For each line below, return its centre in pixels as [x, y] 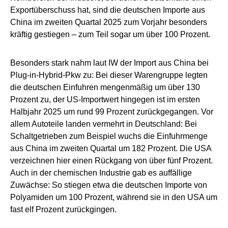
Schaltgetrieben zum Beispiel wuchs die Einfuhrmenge [109, 136]
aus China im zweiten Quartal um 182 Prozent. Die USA [111, 148]
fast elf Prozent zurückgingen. [63, 209]
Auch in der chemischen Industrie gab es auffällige [101, 173]
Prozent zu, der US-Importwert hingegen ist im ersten [105, 99]
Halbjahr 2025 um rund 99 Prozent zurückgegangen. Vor [112, 111]
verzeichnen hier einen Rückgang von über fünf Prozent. [111, 160]
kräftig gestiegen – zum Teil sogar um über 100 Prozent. [110, 34]
